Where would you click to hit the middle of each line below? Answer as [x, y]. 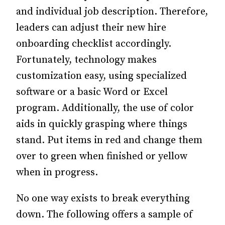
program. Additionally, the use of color [105, 108]
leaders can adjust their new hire [91, 28]
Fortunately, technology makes [86, 60]
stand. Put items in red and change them [109, 140]
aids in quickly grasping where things [102, 124]
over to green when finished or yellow [102, 156]
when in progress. [57, 173]
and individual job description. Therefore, [112, 12]
